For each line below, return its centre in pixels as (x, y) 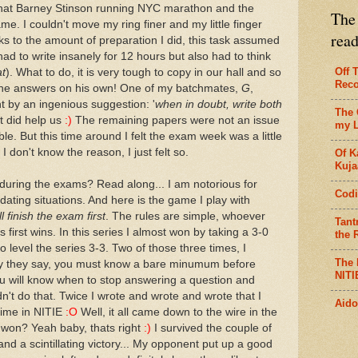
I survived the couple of (211, 328)
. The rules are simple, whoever (185, 216)
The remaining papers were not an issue (176, 120)
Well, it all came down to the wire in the (177, 312)
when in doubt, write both (219, 104)
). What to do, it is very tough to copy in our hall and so (143, 72)
